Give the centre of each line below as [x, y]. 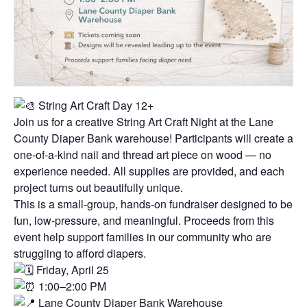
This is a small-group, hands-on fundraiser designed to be [153, 204]
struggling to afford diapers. [80, 253]
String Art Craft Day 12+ [95, 105]
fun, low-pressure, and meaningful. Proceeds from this [144, 220]
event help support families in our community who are [143, 236]
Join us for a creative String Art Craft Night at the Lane [144, 121]
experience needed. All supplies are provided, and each [149, 171]
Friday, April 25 [71, 269]
